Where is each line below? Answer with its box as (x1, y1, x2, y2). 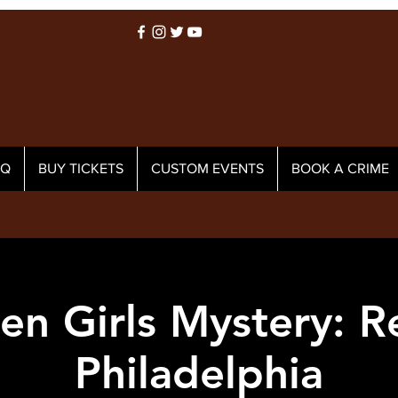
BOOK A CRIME (291, 161, 389, 176)
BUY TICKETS (38, 161, 123, 176)
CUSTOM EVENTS (151, 161, 264, 176)
